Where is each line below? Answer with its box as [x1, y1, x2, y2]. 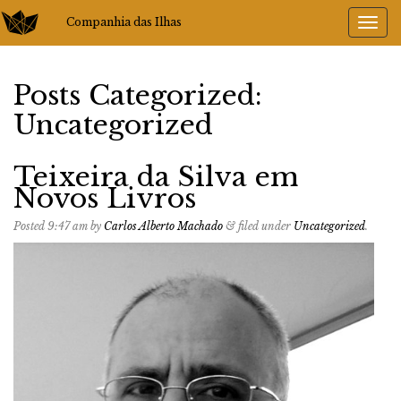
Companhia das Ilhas [66, 15, 182, 29]
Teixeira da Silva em [13, 160, 298, 193]
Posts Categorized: [13, 79, 262, 112]
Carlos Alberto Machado [104, 219, 223, 233]
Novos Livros [13, 182, 196, 215]
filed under [235, 219, 294, 233]
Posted [13, 219, 47, 233]
